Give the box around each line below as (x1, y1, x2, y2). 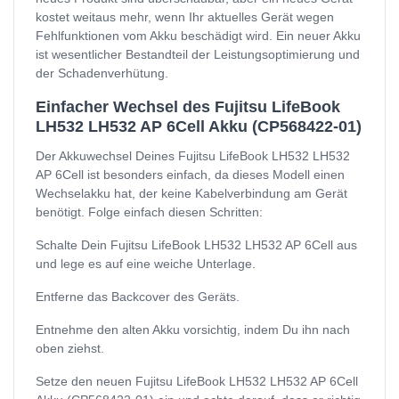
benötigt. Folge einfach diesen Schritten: (36, 204, 263, 219)
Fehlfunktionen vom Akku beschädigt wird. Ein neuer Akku (36, 28, 361, 43)
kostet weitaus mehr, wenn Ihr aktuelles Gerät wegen (36, 9, 334, 24)
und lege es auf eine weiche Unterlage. (36, 256, 256, 271)
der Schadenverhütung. (36, 65, 168, 80)
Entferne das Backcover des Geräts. (36, 289, 240, 304)
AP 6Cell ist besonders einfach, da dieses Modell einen (36, 167, 345, 182)
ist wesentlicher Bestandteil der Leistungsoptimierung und (36, 46, 360, 61)
